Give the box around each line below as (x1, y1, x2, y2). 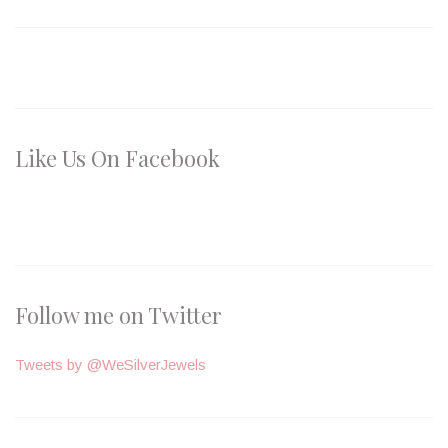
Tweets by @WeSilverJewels (15, 356, 206, 374)
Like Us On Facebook (15, 143, 220, 174)
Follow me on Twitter (15, 300, 222, 331)
